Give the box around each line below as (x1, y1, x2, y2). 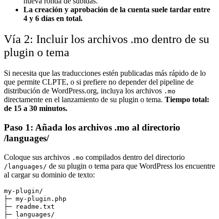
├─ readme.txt (4, 202, 55, 210)
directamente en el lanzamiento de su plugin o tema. (4, 95, 165, 104)
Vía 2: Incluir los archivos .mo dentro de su (4, 33, 209, 46)
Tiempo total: (165, 95, 209, 104)
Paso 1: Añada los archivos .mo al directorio (4, 122, 180, 132)
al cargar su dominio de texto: (4, 170, 95, 179)
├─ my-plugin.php (4, 195, 66, 202)
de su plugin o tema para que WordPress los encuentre (47, 161, 215, 170)
